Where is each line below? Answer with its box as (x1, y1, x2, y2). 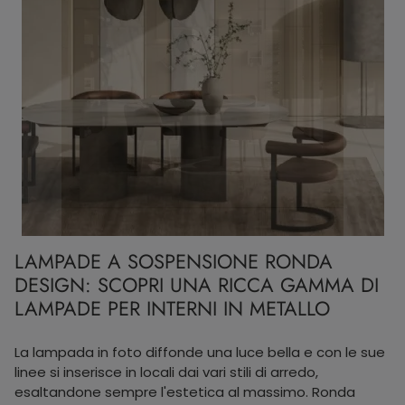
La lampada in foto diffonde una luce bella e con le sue (14, 342, 385, 362)
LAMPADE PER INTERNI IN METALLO (14, 294, 330, 323)
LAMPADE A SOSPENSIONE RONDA (14, 247, 333, 276)
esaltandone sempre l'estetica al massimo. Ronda (14, 381, 355, 401)
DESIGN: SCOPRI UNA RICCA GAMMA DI (14, 270, 379, 299)
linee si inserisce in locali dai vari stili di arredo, (14, 362, 318, 381)
